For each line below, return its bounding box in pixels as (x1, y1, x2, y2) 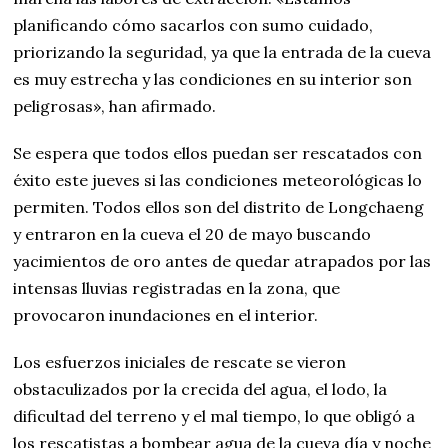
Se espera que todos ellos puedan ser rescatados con (13, 143, 423, 163)
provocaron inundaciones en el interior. (13, 305, 319, 325)
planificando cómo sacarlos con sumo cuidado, (13, 15, 374, 35)
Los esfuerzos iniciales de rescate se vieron (13, 352, 347, 372)
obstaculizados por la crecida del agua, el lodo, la (13, 379, 388, 399)
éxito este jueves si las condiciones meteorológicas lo (13, 170, 423, 190)
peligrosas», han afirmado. (13, 96, 217, 116)
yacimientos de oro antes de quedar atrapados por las (13, 251, 432, 271)
